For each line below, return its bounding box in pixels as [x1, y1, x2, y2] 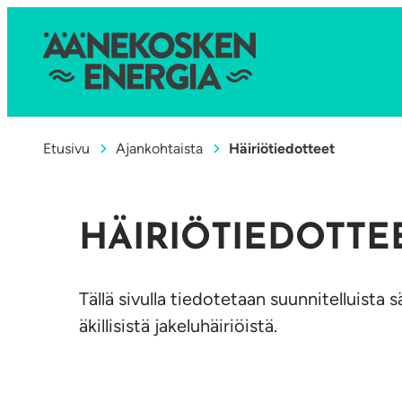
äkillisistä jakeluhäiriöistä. [79, 315, 277, 337]
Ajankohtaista [115, 139, 203, 157]
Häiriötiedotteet [228, 139, 335, 157]
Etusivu [43, 139, 90, 157]
